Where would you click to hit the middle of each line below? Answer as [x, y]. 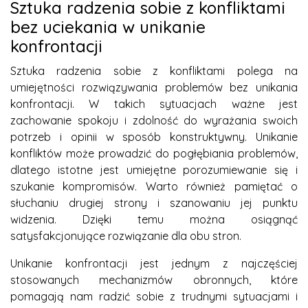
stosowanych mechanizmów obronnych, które [154, 279]
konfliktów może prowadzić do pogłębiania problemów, [154, 153]
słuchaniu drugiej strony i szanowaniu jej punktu [154, 202]
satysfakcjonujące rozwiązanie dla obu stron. [126, 235]
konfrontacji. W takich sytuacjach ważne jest [154, 103]
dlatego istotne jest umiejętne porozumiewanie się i [154, 169]
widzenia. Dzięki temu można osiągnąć [154, 219]
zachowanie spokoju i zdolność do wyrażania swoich [154, 120]
